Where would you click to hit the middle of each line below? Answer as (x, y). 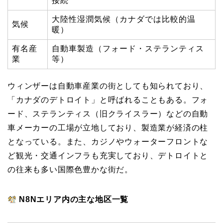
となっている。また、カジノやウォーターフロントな (108, 142)
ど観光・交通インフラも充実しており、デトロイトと (108, 156)
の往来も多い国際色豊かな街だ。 (70, 170)
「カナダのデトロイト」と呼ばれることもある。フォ (108, 100)
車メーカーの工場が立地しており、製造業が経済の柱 (108, 128)
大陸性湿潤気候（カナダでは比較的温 (124, 19)
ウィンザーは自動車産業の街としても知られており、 (108, 86)
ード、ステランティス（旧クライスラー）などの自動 (108, 114)
